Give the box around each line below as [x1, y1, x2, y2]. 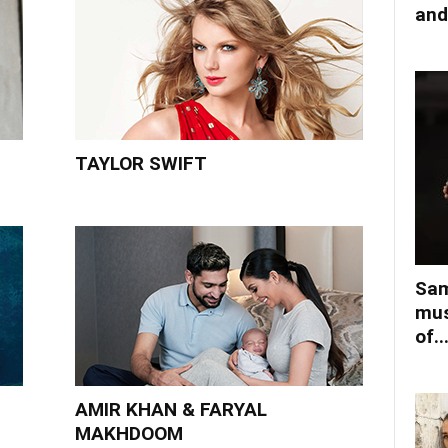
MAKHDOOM [74, 422, 183, 445]
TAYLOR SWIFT [74, 152, 207, 175]
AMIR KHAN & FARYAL [74, 398, 267, 421]
